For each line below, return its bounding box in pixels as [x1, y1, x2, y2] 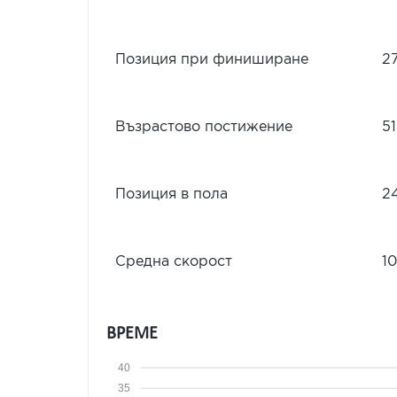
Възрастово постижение [115, 121, 292, 134]
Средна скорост [115, 255, 232, 269]
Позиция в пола [115, 188, 228, 201]
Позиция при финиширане [115, 53, 308, 66]
